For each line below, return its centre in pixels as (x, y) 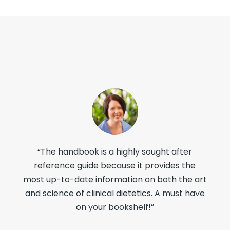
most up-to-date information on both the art (115, 179)
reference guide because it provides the (115, 165)
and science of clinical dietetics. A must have (115, 193)
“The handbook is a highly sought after (115, 151)
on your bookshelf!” (115, 207)
